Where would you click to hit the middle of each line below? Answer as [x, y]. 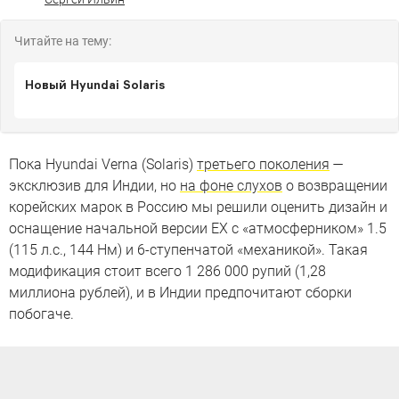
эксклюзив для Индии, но [94, 186]
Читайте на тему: [63, 41]
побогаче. [41, 314]
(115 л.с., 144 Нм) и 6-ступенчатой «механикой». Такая [188, 250]
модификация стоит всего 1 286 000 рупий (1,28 [167, 271]
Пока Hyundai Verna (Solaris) [103, 164]
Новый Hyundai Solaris [95, 85]
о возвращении [335, 186]
